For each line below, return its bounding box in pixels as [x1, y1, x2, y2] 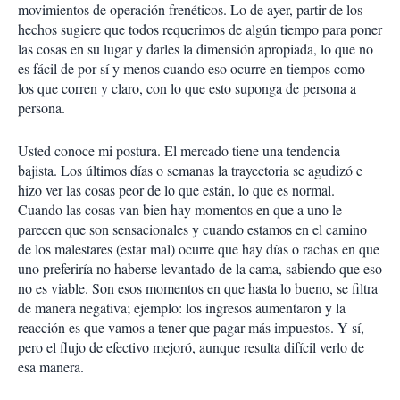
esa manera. [18, 357, 84, 376]
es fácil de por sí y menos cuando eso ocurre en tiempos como [18, 59, 365, 78]
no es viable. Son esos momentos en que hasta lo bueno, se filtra [18, 279, 378, 297]
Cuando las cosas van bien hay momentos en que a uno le [18, 200, 342, 219]
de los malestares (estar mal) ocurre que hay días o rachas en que [18, 239, 379, 258]
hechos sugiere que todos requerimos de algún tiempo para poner [18, 20, 382, 38]
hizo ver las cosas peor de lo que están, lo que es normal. [18, 180, 335, 199]
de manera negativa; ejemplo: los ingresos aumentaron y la [18, 298, 346, 317]
